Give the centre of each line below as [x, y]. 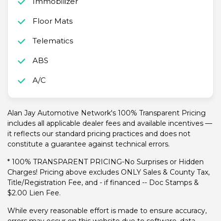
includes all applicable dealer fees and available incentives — [110, 124]
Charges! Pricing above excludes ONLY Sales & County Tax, [109, 172]
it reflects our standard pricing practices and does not [99, 134]
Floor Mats [52, 21]
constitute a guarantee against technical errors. [89, 144]
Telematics [53, 41]
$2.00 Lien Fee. [34, 193]
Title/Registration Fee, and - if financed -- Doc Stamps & [103, 183]
